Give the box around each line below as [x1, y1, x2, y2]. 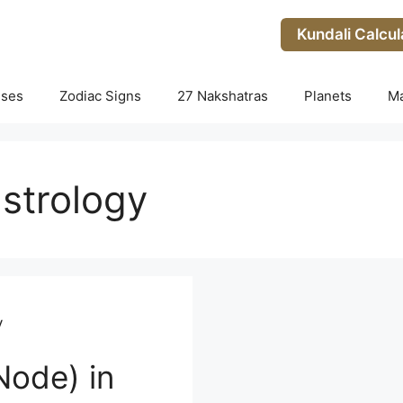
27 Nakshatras [176, 87, 268, 104]
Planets [303, 87, 352, 104]
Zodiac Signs [58, 87, 141, 104]
